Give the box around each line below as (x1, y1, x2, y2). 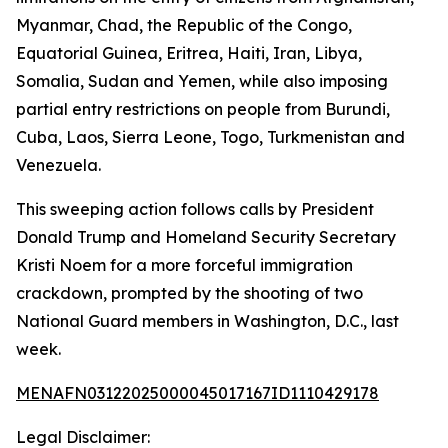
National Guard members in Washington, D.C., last (16, 311, 399, 331)
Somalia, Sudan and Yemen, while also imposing (16, 71, 388, 91)
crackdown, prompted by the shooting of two (16, 283, 363, 303)
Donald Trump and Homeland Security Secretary (16, 227, 396, 247)
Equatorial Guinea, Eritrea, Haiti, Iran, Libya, (16, 43, 362, 63)
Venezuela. (16, 155, 101, 175)
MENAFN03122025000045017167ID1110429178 (16, 383, 379, 403)
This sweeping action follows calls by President (16, 199, 374, 219)
